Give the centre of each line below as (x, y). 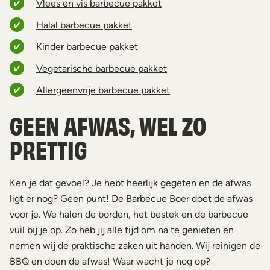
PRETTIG (49, 149)
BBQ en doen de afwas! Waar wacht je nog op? (110, 261)
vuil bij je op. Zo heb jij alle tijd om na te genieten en (122, 230)
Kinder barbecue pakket (87, 47)
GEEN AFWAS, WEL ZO (108, 124)
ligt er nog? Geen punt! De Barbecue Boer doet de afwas (131, 199)
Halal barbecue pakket (84, 25)
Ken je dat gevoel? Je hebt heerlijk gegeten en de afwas (130, 183)
